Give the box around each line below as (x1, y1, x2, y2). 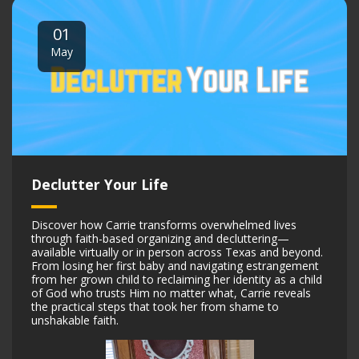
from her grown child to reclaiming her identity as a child (31, 271, 322, 287)
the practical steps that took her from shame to (31, 298, 279, 314)
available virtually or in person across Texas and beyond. (31, 244, 323, 260)
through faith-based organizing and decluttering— (31, 230, 289, 246)
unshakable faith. (31, 312, 119, 328)
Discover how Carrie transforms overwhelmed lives (31, 216, 296, 232)
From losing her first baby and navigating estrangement (31, 257, 319, 273)
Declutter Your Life (31, 174, 168, 194)
